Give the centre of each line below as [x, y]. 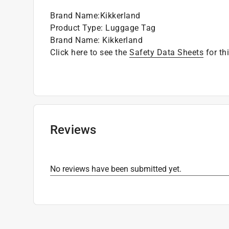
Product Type [75, 28]
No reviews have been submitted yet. [116, 169]
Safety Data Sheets [166, 52]
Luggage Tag [131, 28]
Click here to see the [90, 52]
